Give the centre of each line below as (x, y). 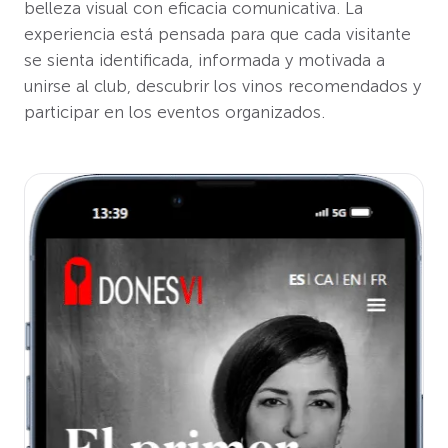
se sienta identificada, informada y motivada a (204, 59)
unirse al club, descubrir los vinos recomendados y (222, 85)
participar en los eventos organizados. (174, 111)
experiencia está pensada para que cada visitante (217, 33)
